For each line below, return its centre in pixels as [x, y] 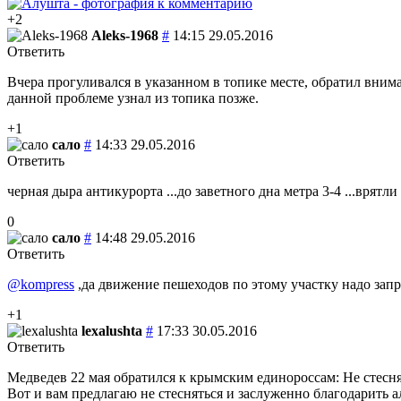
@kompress [41, 284]
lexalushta [112, 330]
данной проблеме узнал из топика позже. [133, 98]
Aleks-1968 [125, 35]
